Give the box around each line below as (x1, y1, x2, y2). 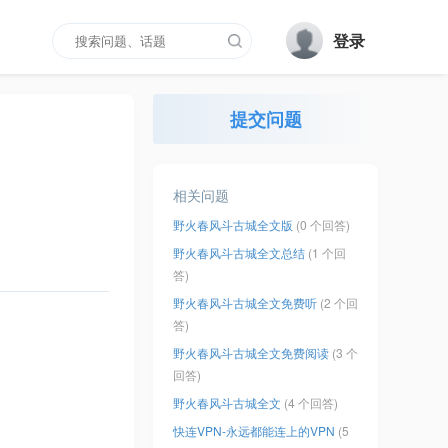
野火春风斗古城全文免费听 (173, 294, 318, 312)
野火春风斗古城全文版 (173, 216, 294, 234)
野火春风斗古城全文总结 (173, 244, 306, 262)
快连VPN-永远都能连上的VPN (173, 422, 336, 440)
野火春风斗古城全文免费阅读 (173, 344, 330, 362)
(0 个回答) (296, 216, 351, 234)
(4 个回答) (284, 394, 339, 412)
